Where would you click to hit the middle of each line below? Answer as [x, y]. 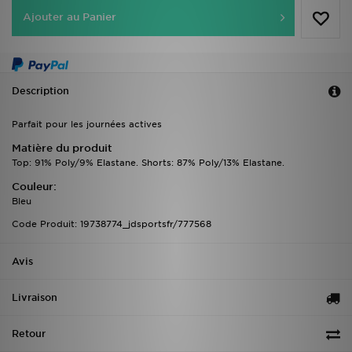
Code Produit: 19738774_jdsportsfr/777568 [112, 224]
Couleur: [34, 187]
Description [40, 91]
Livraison [35, 298]
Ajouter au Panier [70, 17]
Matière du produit [62, 148]
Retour [29, 334]
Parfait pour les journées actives [87, 125]
